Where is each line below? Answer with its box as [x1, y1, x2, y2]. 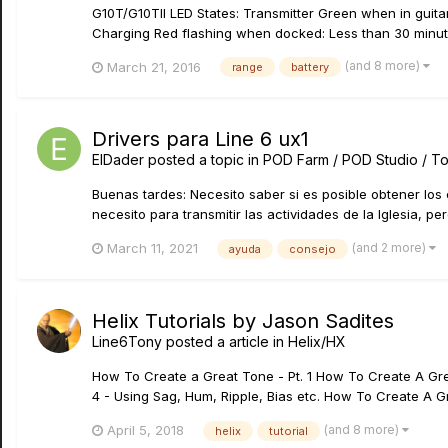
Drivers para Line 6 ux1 [92, 127, 309, 152]
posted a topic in [144, 151, 263, 169]
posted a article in [162, 333, 288, 351]
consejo [289, 242, 336, 257]
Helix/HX [288, 333, 346, 351]
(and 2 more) [352, 240, 429, 256]
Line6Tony [92, 333, 162, 351]
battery [291, 60, 329, 75]
